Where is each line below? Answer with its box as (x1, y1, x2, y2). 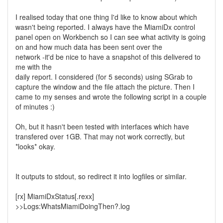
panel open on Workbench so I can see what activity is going (15, 32, 206, 42)
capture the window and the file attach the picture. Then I (15, 82, 195, 92)
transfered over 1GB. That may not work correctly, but (15, 131, 185, 141)
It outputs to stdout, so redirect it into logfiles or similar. (15, 171, 187, 181)
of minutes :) (15, 102, 55, 111)
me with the (15, 62, 52, 72)
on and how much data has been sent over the (15, 42, 162, 52)
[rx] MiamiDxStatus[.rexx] (15, 191, 94, 201)
